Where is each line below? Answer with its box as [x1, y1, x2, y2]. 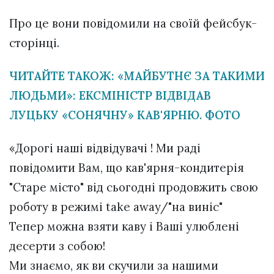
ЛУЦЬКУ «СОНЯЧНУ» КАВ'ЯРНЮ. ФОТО [9, 107, 240, 122]
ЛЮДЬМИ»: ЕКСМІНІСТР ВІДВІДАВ [9, 87, 211, 103]
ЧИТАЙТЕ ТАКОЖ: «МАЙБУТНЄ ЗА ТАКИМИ [9, 68, 265, 83]
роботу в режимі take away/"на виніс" [9, 199, 223, 214]
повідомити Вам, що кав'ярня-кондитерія [9, 160, 244, 175]
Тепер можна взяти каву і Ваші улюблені [9, 218, 239, 234]
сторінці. [9, 35, 59, 50]
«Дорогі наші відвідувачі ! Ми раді [9, 140, 201, 155]
